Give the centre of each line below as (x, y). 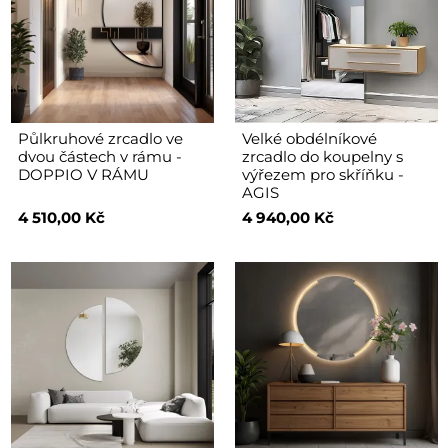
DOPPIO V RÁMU (83, 174)
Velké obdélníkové (309, 138)
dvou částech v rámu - (99, 156)
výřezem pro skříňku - (322, 174)
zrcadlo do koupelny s (322, 156)
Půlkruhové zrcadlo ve (100, 138)
